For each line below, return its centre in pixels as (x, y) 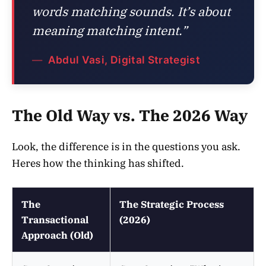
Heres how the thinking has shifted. (98, 164)
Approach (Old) (57, 235)
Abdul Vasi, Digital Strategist (123, 59)
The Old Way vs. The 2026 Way (130, 115)
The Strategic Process (172, 205)
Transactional (55, 220)
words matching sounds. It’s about (131, 11)
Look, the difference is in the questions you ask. (126, 147)
